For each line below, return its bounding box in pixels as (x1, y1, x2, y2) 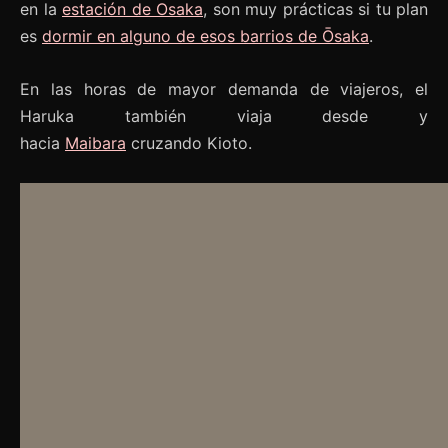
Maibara (65, 132, 126, 153)
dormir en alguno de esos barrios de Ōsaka (42, 25, 369, 46)
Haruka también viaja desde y (20, 105, 428, 126)
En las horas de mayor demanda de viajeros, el (20, 78, 428, 99)
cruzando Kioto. (126, 132, 252, 153)
